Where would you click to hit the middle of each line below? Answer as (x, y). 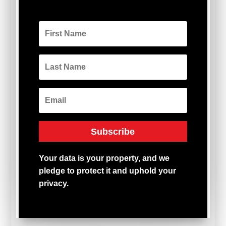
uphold (144, 171)
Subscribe (113, 131)
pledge (53, 171)
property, (124, 158)
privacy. (54, 184)
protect (92, 171)
